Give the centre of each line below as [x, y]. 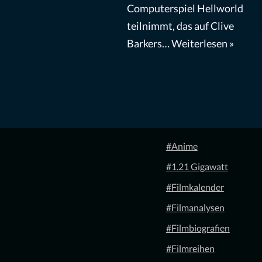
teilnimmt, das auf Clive [180, 25]
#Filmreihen [190, 248]
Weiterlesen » [202, 43]
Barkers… [149, 43]
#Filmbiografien [198, 228]
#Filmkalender [195, 187]
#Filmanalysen [195, 207]
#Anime [182, 146]
